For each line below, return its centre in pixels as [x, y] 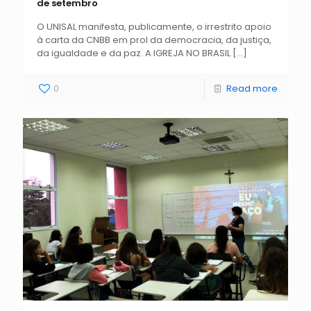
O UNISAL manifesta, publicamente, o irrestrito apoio [154, 26]
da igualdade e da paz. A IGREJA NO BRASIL [134, 53]
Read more [252, 88]
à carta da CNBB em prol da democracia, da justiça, [154, 40]
